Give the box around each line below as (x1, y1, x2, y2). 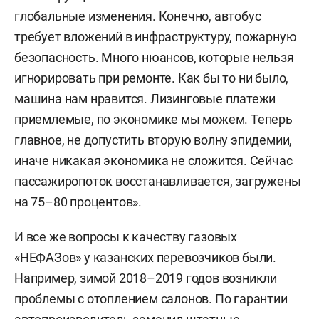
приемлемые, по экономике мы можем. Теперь (14, 111, 293, 127)
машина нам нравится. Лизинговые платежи (14, 90, 276, 106)
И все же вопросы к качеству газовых (14, 229, 237, 244)
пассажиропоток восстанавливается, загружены (14, 173, 301, 189)
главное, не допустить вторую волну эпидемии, (14, 132, 293, 147)
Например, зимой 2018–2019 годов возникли (14, 270, 277, 286)
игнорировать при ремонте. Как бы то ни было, (14, 70, 289, 85)
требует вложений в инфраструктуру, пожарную (14, 28, 297, 44)
